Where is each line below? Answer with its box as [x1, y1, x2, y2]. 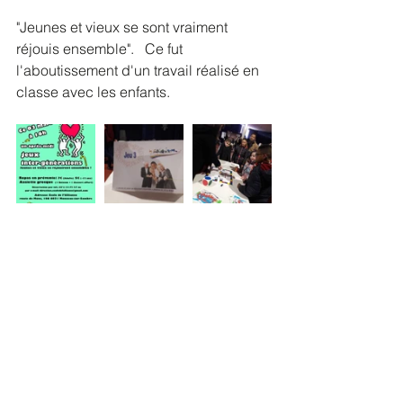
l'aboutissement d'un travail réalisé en [16, 61, 263, 79]
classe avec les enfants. [16, 83, 177, 101]
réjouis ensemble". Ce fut [16, 40, 186, 58]
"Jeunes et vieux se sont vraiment [16, 18, 231, 36]
